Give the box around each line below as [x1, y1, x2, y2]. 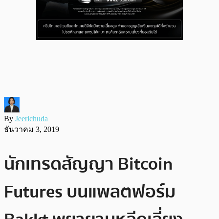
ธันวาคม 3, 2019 [4, 125, 59, 133]
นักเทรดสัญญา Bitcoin [4, 150, 173, 178]
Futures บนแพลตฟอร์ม [4, 177, 175, 206]
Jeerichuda [15, 114, 48, 123]
